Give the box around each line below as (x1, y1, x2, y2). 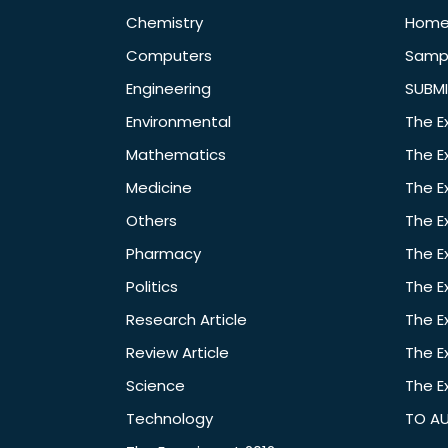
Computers (126, 45, 212, 67)
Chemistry (126, 12, 203, 34)
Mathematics (126, 144, 226, 166)
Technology (126, 408, 213, 430)
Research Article (126, 309, 247, 331)
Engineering (126, 78, 211, 100)
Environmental (126, 111, 231, 133)
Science (126, 375, 185, 397)
